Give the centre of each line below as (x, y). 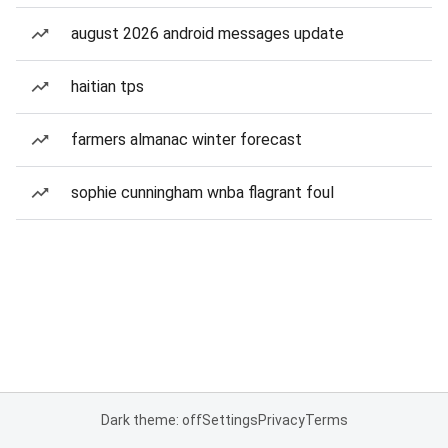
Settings (229, 420)
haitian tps (107, 86)
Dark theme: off (151, 420)
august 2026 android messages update (207, 33)
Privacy (281, 420)
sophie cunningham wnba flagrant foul (202, 192)
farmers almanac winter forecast (186, 139)
